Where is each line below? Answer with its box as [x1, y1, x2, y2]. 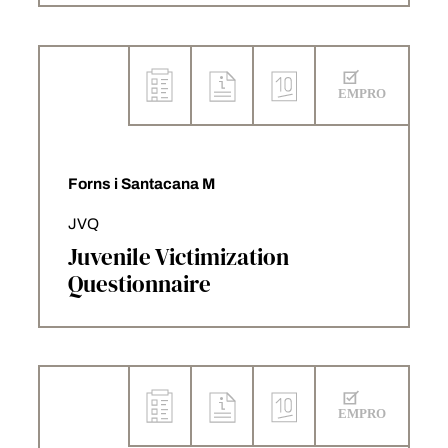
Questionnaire [67, 267, 211, 300]
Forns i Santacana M [67, 175, 215, 193]
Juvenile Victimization [67, 240, 289, 273]
